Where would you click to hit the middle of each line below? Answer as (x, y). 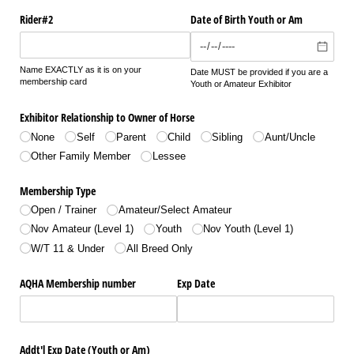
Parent (131, 137)
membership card (53, 81)
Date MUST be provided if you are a (259, 72)
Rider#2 (36, 20)
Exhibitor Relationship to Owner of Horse (107, 118)
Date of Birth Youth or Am (246, 20)
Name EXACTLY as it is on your (81, 69)
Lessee (169, 156)
